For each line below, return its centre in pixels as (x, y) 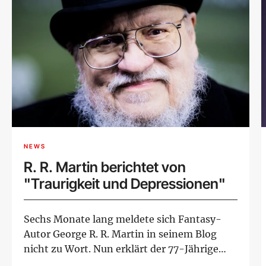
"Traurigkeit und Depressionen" (125, 184)
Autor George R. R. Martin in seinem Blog (120, 234)
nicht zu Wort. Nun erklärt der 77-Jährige (121, 249)
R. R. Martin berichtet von (105, 167)
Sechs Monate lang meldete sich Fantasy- (123, 219)
